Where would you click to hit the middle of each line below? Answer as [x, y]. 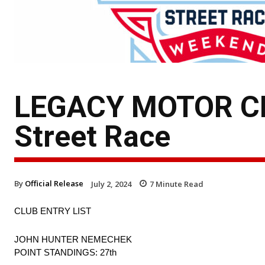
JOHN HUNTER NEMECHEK [73, 240]
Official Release [54, 183]
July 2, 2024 [111, 184]
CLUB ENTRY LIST [53, 211]
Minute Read [179, 184]
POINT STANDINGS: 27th [65, 253]
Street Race [92, 136]
